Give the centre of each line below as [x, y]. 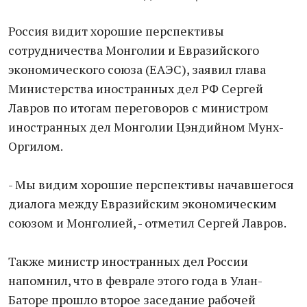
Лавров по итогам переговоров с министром [138, 108]
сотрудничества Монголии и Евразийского [134, 50]
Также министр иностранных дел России [128, 261]
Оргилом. [36, 146]
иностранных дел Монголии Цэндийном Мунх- [146, 127]
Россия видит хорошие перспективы [116, 31]
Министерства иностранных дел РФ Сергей [136, 88]
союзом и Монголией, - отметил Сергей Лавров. [147, 223]
